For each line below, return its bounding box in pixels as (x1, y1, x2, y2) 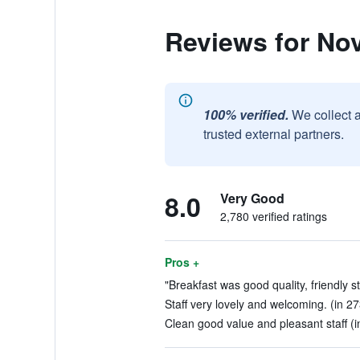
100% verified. (202, 105, 288, 124)
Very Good (219, 189, 284, 207)
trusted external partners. (202, 125, 344, 143)
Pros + (164, 254, 199, 270)
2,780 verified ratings (219, 208, 327, 224)
